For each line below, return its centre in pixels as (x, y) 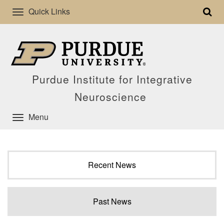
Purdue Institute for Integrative (112, 79)
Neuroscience (112, 96)
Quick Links (49, 11)
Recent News (112, 165)
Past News (112, 201)
